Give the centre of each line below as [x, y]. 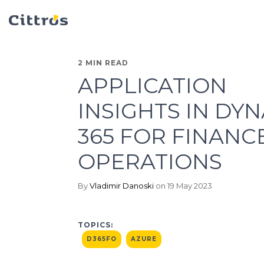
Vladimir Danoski [122, 186]
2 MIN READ [103, 63]
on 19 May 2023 [183, 186]
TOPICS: [95, 225]
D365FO [102, 239]
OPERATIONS [150, 161]
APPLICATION [152, 85]
